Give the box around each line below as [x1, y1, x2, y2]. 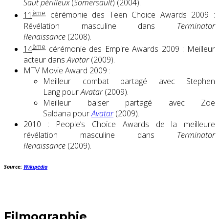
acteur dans [23, 54, 67, 65]
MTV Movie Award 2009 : [23, 65, 110, 76]
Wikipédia [23, 163, 47, 170]
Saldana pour [43, 108, 91, 119]
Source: [4, 163, 23, 170]
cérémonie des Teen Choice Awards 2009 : [45, 9, 215, 21]
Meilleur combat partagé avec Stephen [43, 76, 215, 87]
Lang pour [43, 87, 81, 97]
